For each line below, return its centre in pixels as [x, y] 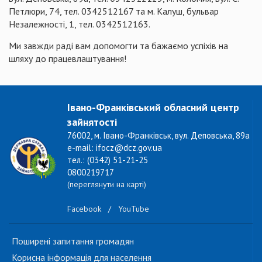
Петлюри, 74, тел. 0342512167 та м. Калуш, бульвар [114, 11]
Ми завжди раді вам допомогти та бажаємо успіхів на [118, 46]
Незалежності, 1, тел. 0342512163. [80, 24]
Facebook [84, 209]
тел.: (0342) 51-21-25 [108, 160]
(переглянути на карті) [107, 184]
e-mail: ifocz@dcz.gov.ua [115, 148]
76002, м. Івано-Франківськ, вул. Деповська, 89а [158, 135]
